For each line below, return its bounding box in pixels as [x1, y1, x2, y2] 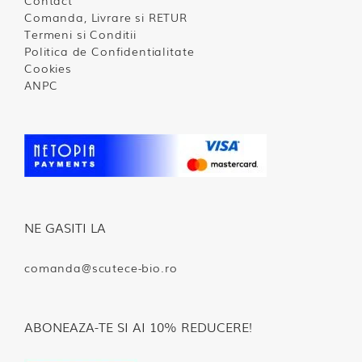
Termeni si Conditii [24, 26, 137, 43]
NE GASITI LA [24, 217, 106, 238]
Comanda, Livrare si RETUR [24, 9, 187, 26]
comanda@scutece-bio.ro [24, 259, 178, 276]
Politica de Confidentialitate [24, 43, 195, 60]
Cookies [24, 60, 72, 77]
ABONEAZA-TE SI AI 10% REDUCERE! [24, 317, 252, 337]
